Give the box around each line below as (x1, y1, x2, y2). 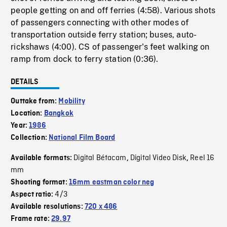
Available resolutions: (11, 203, 85, 211)
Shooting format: (11, 178, 69, 187)
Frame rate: (11, 215, 52, 223)
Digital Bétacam (73, 153, 127, 164)
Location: (11, 109, 44, 118)
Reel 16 (190, 153, 215, 164)
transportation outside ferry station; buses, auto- (11, 30, 197, 40)
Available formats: (11, 154, 74, 163)
